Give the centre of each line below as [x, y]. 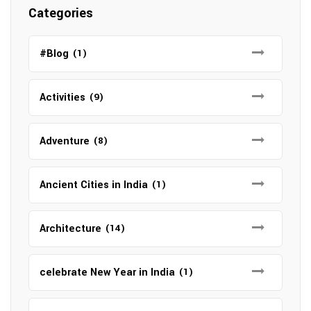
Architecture [70, 229]
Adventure [65, 141]
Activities [62, 98]
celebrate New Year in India [107, 272]
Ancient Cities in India [94, 185]
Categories [61, 13]
